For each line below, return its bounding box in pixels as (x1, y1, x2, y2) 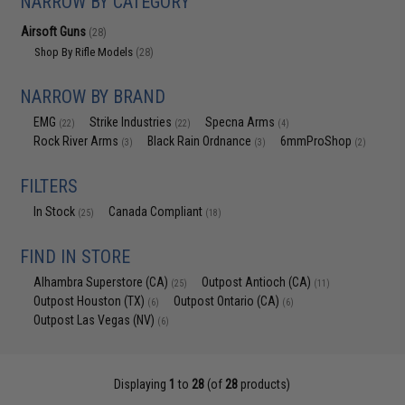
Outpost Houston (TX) (33, 294, 148, 308)
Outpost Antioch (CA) (202, 275, 315, 289)
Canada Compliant (108, 204, 206, 219)
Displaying (114, 377, 170, 391)
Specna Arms (205, 115, 278, 129)
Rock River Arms (33, 134, 122, 148)
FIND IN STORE (20, 246, 131, 268)
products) (238, 377, 291, 391)
